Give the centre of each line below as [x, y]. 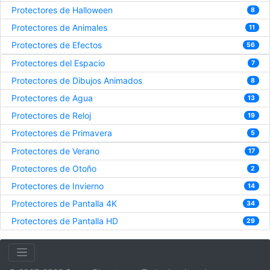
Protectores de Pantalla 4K [64, 204]
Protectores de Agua [52, 98]
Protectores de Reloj [51, 116]
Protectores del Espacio [58, 63]
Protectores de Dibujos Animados [77, 81]
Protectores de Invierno [57, 186]
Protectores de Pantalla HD [64, 221]
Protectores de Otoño [54, 169]
